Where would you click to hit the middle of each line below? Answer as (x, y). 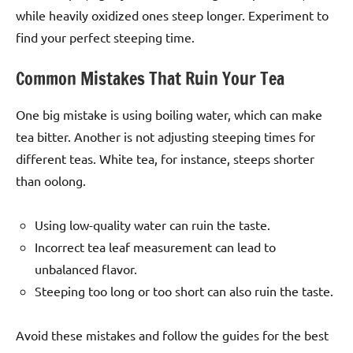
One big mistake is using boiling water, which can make (169, 115)
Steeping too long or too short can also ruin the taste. (184, 291)
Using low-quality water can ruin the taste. (152, 225)
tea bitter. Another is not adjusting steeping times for (165, 137)
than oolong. (51, 181)
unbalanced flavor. (86, 269)
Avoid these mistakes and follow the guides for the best (172, 335)
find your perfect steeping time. (105, 37)
